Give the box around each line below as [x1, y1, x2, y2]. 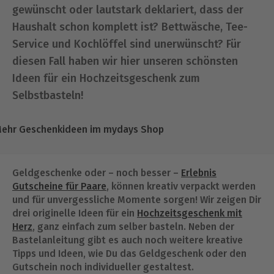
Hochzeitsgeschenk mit [137, 207, 242, 219]
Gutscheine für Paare [12, 180, 106, 192]
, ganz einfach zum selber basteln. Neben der [32, 221, 234, 232]
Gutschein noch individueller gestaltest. [12, 261, 194, 273]
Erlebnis [181, 167, 217, 179]
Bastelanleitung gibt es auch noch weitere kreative [12, 234, 243, 246]
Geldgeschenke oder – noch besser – [12, 167, 181, 179]
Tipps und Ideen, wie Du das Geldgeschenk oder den [12, 248, 246, 259]
